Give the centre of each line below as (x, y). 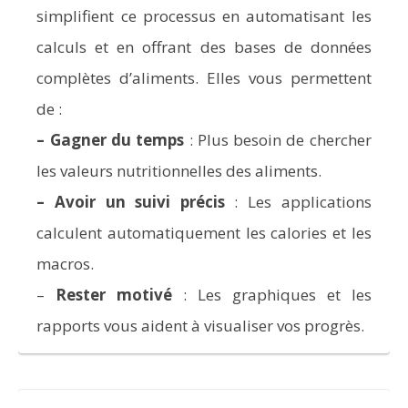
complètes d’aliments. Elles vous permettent (204, 78)
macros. (66, 264)
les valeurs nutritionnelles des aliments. (179, 171)
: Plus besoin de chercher (278, 140)
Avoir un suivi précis (140, 202)
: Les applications (298, 202)
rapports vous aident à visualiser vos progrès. (201, 326)
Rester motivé (114, 295)
